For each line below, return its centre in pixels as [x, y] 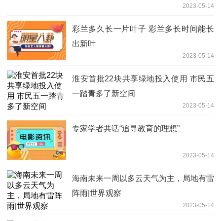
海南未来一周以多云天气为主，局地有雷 [143, 179]
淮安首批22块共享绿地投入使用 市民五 [143, 79]
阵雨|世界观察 [97, 193]
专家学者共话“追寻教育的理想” [126, 129]
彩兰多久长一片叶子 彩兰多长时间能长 [143, 29]
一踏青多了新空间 [104, 94]
